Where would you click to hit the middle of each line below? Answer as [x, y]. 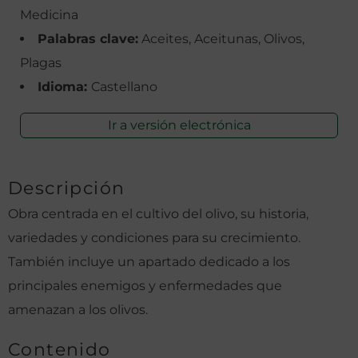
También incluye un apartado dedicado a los [149, 262]
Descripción [67, 189]
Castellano [124, 87]
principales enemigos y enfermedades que [145, 286]
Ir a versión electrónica [179, 125]
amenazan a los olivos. [78, 310]
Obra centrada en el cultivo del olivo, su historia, [158, 214]
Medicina [49, 15]
